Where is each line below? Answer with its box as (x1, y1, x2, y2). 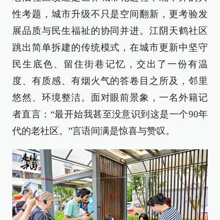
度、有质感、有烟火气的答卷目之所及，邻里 (12, 76, 208, 86)
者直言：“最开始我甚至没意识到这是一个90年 (12, 109, 208, 119)
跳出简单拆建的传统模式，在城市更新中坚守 (12, 42, 208, 53)
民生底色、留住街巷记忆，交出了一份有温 (12, 59, 208, 69)
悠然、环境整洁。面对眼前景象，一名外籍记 (12, 92, 208, 103)
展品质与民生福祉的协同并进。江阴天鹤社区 (12, 26, 208, 36)
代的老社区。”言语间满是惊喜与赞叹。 (12, 126, 175, 136)
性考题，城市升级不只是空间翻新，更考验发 (12, 9, 208, 19)
